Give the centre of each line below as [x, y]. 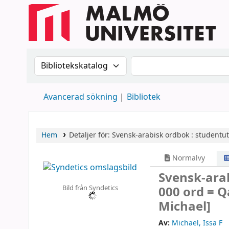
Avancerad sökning [81, 97]
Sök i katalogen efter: [83, 62]
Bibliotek [144, 97]
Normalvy [188, 158]
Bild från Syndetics [90, 188]
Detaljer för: [90, 135]
